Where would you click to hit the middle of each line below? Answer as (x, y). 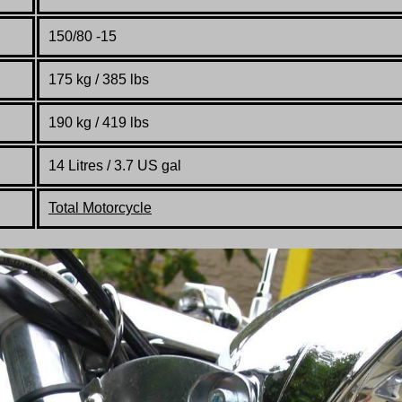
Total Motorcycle (100, 208)
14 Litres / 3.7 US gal (115, 166)
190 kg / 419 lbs (99, 123)
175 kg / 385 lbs (99, 80)
